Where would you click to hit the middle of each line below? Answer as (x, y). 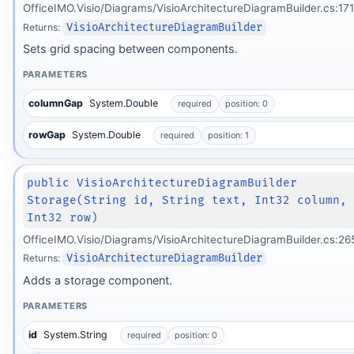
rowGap (47, 135)
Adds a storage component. (97, 280)
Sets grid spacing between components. (130, 49)
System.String (76, 335)
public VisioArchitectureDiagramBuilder (162, 183)
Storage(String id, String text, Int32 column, (187, 200)
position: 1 (229, 136)
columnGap (56, 104)
